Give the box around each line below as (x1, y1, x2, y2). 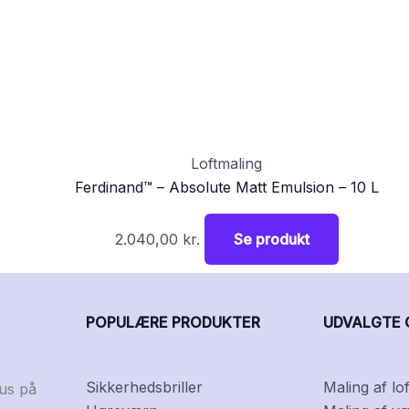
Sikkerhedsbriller (86, 377, 203, 396)
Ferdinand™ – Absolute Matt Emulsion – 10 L (74, 177, 379, 196)
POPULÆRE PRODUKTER (86, 313, 260, 332)
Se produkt (233, 230, 309, 249)
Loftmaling (191, 153, 262, 173)
